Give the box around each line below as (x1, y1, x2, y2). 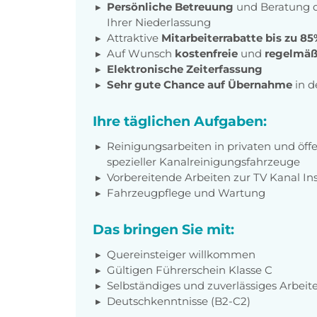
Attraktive (107, 30, 161, 45)
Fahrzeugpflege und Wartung (107, 185, 265, 200)
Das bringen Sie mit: (93, 220, 234, 238)
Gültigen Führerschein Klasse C (107, 263, 272, 277)
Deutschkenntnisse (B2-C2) (107, 294, 250, 308)
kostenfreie (175, 46, 238, 60)
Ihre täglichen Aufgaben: (93, 112, 267, 129)
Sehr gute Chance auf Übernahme (107, 77, 292, 91)
